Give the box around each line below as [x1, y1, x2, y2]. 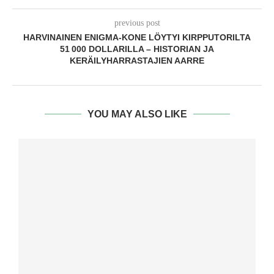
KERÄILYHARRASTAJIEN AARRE [70, 56, 204, 66]
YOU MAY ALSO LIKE [87, 109, 187, 120]
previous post [114, 18, 160, 28]
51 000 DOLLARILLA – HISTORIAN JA [60, 44, 214, 54]
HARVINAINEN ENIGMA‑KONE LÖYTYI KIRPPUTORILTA [23, 32, 251, 43]
